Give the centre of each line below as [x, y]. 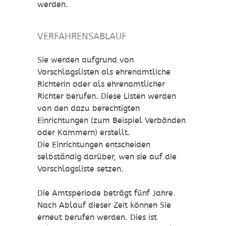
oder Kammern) [67, 133]
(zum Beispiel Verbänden [137, 121]
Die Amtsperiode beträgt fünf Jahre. [106, 193]
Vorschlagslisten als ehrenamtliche [104, 72]
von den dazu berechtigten [89, 108]
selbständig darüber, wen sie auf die [107, 157]
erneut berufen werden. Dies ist [97, 217]
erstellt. [114, 133]
